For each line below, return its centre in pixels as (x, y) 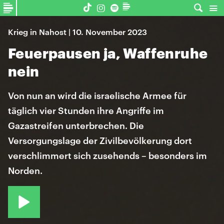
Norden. (25, 170)
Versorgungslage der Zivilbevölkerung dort (100, 140)
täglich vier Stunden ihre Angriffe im (86, 110)
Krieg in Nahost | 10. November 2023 (77, 32)
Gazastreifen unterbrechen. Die (76, 125)
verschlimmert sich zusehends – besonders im (107, 155)
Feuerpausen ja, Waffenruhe (108, 53)
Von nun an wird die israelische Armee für (97, 95)
